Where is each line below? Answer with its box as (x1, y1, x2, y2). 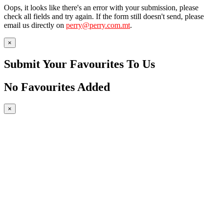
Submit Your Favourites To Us (4, 57, 155, 70)
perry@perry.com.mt (66, 21, 130, 29)
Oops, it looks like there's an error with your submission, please (4, 3, 198, 12)
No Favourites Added (4, 80, 110, 93)
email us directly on (4, 21, 66, 29)
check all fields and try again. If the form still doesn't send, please (4, 12, 204, 21)
